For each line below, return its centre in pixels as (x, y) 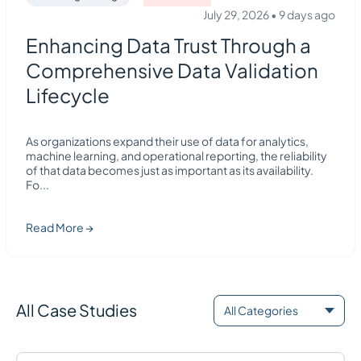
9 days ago (307, 14)
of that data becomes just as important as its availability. (170, 170)
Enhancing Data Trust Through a (168, 45)
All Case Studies (77, 310)
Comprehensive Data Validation (172, 70)
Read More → (60, 227)
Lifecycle (68, 95)
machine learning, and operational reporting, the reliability (176, 155)
